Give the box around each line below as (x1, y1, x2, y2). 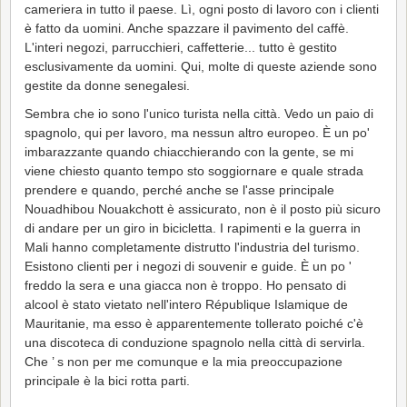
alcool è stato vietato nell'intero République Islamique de (25, 296, 348, 312)
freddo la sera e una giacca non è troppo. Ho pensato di (25, 277, 346, 293)
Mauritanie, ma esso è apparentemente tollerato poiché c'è (25, 315, 363, 331)
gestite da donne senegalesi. (25, 77, 190, 93)
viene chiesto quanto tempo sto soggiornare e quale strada (25, 163, 363, 178)
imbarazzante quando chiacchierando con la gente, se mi (25, 144, 353, 159)
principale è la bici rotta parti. (25, 372, 190, 388)
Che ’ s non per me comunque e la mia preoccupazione (25, 353, 342, 369)
